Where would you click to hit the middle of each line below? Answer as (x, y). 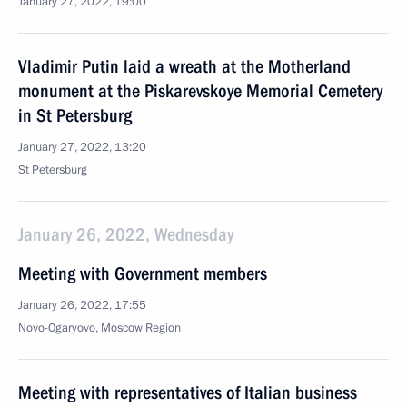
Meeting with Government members (143, 273)
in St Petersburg (75, 115)
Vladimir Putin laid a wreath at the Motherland (184, 66)
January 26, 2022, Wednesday (126, 234)
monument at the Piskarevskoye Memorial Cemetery (200, 91)
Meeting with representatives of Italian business (188, 392)
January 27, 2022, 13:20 (82, 147)
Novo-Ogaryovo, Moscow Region (99, 328)
